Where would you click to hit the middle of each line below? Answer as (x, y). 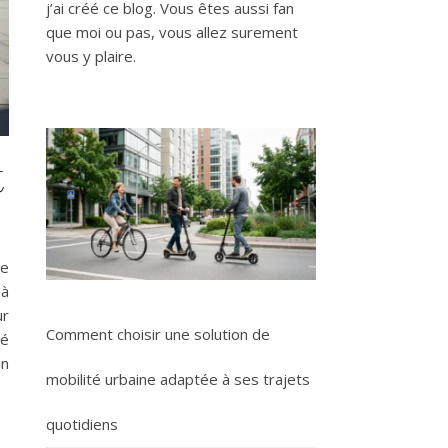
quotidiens (82, 424)
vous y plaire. (91, 56)
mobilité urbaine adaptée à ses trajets (178, 379)
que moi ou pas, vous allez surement (172, 32)
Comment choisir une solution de (158, 334)
